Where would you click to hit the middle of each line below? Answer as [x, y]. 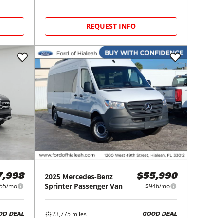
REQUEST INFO [111, 26]
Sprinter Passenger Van [84, 186]
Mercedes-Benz [88, 177]
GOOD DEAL [159, 214]
